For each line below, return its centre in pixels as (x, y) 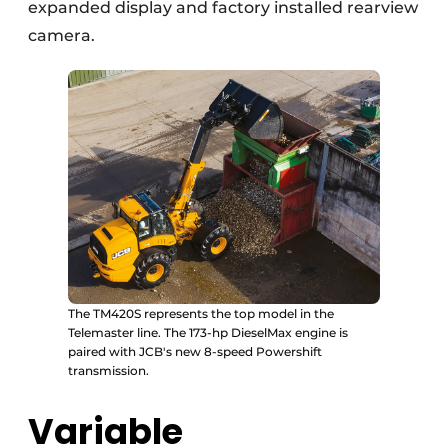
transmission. (108, 371)
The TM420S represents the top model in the (201, 314)
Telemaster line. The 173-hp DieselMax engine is (208, 333)
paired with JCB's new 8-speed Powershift (195, 352)
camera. (61, 36)
